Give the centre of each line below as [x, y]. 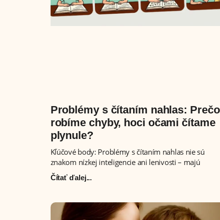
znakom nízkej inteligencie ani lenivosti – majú [125, 162]
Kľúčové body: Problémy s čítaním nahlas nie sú [127, 151]
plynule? [72, 135]
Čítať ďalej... [71, 177]
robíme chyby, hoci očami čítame [133, 122]
